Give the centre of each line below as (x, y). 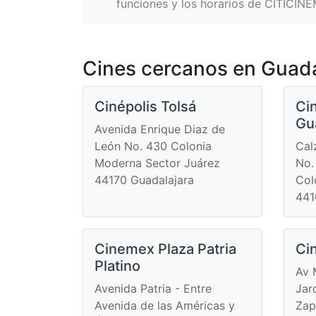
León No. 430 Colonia (153, 146)
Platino (117, 266)
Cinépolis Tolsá (145, 106)
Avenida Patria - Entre (153, 288)
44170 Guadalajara (144, 180)
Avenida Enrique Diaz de (160, 129)
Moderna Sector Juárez (157, 163)
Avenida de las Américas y (165, 305)
